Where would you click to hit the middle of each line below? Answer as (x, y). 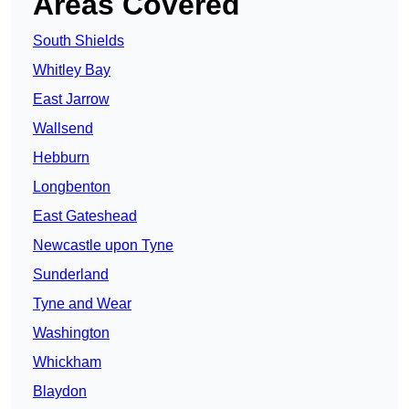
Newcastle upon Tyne (103, 246)
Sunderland (71, 275)
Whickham (67, 362)
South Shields (79, 41)
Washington (71, 333)
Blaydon (60, 392)
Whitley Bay (72, 70)
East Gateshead (85, 216)
